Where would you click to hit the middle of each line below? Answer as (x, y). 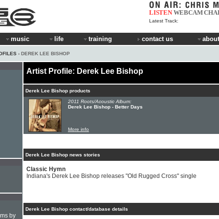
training (100, 39)
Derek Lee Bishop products (58, 91)
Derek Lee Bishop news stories (63, 155)
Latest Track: (164, 21)
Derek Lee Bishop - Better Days (105, 107)
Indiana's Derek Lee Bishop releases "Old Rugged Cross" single (111, 176)
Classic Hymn (46, 169)
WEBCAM (188, 12)
